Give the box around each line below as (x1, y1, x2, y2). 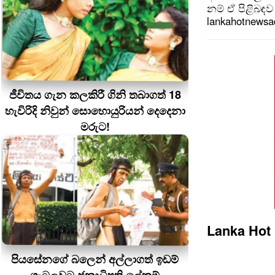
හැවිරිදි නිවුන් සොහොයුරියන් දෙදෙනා (4, 103, 185, 118)
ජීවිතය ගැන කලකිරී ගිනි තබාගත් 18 (9, 87, 181, 103)
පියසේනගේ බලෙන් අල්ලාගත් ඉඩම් (11, 251, 179, 267)
